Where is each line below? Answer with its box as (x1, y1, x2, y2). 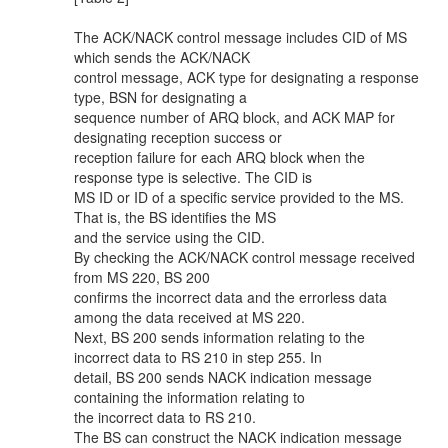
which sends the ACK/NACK (74, 47, 250, 67)
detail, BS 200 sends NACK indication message (74, 367, 372, 387)
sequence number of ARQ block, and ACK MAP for (74, 107, 395, 127)
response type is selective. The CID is (74, 167, 312, 187)
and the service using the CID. (74, 227, 265, 247)
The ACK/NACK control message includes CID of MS (74, 27, 407, 47)
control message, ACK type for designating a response (74, 67, 419, 87)
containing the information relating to (74, 387, 305, 407)
